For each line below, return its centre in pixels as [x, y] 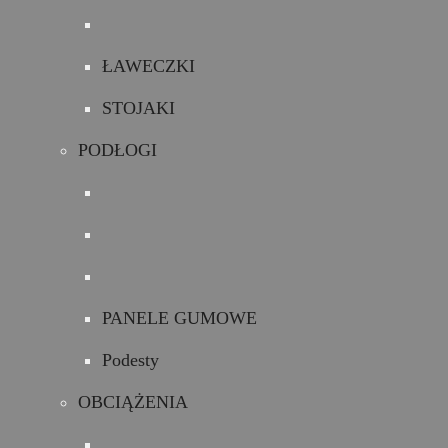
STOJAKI [138, 108]
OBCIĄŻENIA [133, 402]
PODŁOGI [117, 150]
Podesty [130, 360]
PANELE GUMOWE [179, 318]
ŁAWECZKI [148, 66]
